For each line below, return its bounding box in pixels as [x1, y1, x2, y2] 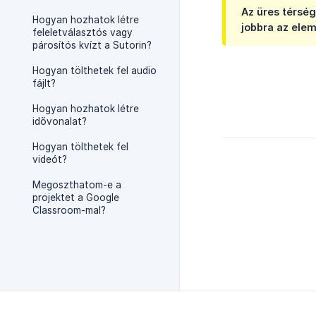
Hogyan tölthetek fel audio [32, 65, 157, 76]
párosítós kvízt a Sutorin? [32, 39, 152, 51]
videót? [32, 154, 67, 165]
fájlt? [32, 78, 56, 89]
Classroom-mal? [32, 205, 106, 216]
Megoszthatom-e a [32, 179, 121, 190]
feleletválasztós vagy [32, 27, 133, 38]
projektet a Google [32, 192, 119, 203]
